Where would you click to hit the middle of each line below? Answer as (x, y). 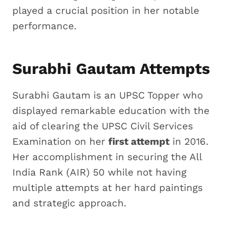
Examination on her (60, 141)
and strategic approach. (71, 203)
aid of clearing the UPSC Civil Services (103, 126)
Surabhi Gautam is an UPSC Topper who (108, 95)
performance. (44, 26)
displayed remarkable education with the (111, 110)
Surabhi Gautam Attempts (113, 68)
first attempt (139, 141)
